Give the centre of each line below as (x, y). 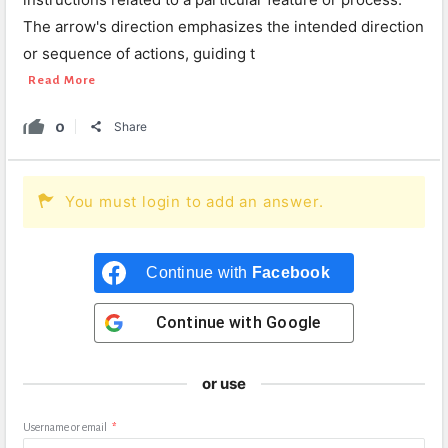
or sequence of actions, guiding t (139, 53)
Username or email (65, 427)
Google (293, 322)
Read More (62, 80)
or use (224, 383)
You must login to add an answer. (194, 201)
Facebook (290, 272)
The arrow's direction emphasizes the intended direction (223, 26)
